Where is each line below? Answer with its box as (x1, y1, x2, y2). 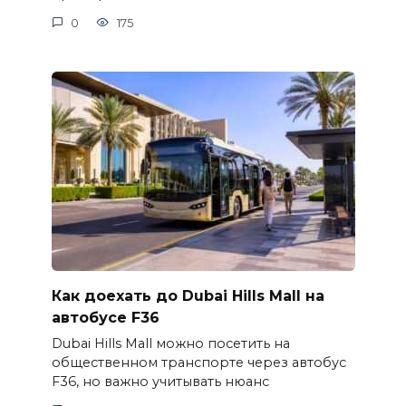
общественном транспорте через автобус (51, 354, 346, 372)
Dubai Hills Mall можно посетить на (51, 335, 290, 353)
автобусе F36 (51, 308, 159, 326)
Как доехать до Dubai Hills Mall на (51, 286, 324, 304)
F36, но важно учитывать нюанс (51, 373, 269, 391)
